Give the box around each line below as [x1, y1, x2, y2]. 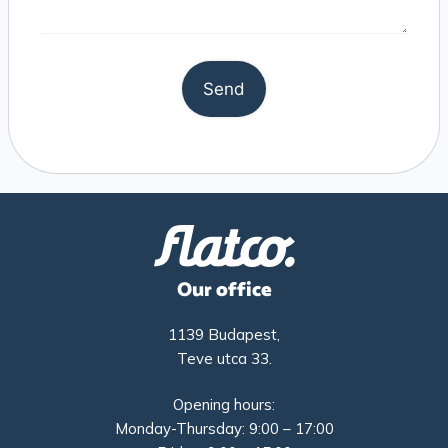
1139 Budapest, [168, 324, 280, 344]
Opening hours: [173, 395, 275, 415]
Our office [176, 273, 272, 307]
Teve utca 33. [176, 348, 272, 368]
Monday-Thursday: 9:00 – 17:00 [114, 419, 334, 439]
